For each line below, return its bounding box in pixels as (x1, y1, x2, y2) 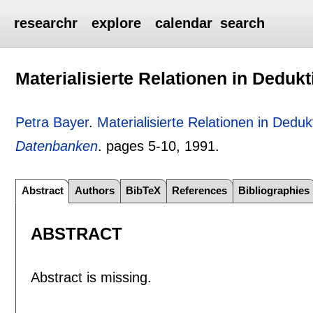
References (172, 184, 228, 197)
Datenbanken (15, 138, 99, 154)
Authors (75, 184, 115, 197)
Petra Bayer (15, 114, 89, 130)
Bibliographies (238, 184, 310, 197)
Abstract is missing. (30, 269, 152, 285)
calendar (155, 15, 213, 31)
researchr (14, 15, 78, 31)
